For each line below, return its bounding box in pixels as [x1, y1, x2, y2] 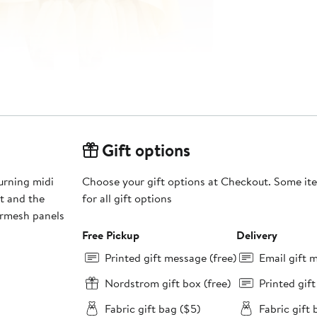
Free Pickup [81, 227, 139, 243]
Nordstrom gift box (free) [104, 275, 231, 292]
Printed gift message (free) [104, 250, 236, 266]
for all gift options [81, 190, 172, 207]
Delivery [236, 227, 277, 243]
